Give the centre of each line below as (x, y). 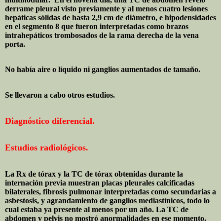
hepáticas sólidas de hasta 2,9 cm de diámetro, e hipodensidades (110, 18)
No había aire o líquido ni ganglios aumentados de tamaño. (103, 70)
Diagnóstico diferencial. (50, 121)
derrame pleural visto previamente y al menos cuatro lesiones (106, 9)
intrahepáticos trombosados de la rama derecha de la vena (102, 35)
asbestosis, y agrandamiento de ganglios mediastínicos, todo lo (107, 200)
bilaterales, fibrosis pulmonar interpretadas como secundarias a (110, 191)
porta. (15, 44)
